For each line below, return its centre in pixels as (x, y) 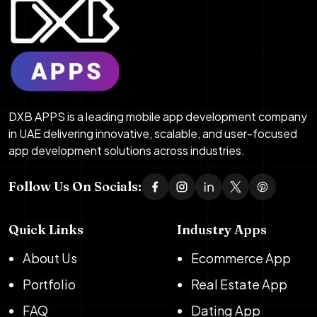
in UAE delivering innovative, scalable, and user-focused (153, 133)
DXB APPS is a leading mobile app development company (158, 116)
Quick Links (46, 229)
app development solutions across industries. (127, 150)
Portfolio (49, 284)
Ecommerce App (241, 258)
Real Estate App (239, 284)
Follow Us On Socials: (75, 187)
